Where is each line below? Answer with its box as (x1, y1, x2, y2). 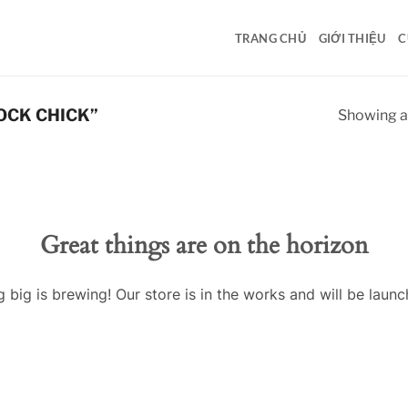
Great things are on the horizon (40, 228, 368, 262)
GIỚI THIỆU (318, 30, 386, 46)
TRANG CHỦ (234, 30, 306, 46)
